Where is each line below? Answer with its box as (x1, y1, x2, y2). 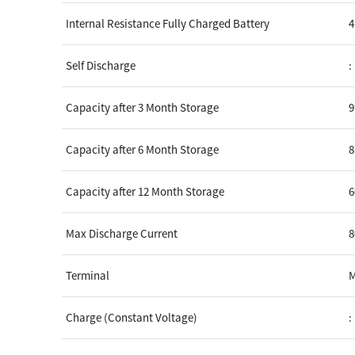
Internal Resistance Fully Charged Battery (66, 15, 270, 31)
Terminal (66, 267, 110, 283)
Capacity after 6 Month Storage (66, 141, 219, 157)
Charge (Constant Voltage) (66, 309, 198, 325)
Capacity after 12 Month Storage (66, 183, 225, 199)
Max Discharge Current (66, 225, 178, 241)
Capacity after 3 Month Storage (66, 99, 219, 115)
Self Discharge (66, 57, 136, 73)
